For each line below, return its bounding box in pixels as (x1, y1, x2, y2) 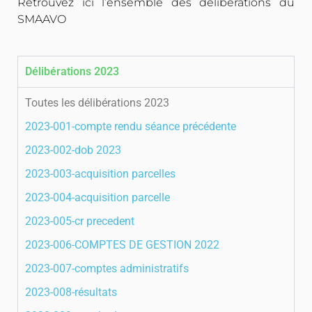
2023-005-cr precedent (25, 214, 134, 228)
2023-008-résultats (25, 286, 117, 299)
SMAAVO (17, 13, 66, 26)
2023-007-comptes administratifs (25, 262, 189, 275)
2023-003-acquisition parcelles (25, 167, 175, 180)
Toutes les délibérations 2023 (25, 96, 169, 109)
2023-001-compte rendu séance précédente (25, 120, 236, 133)
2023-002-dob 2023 (25, 143, 121, 157)
